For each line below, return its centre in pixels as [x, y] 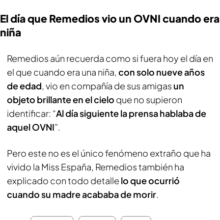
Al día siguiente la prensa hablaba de [131, 113]
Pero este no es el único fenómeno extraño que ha [109, 153]
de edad [24, 86]
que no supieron [149, 99]
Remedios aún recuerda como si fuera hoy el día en [110, 58]
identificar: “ [31, 113]
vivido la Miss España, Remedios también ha [96, 167]
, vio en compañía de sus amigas [108, 86]
